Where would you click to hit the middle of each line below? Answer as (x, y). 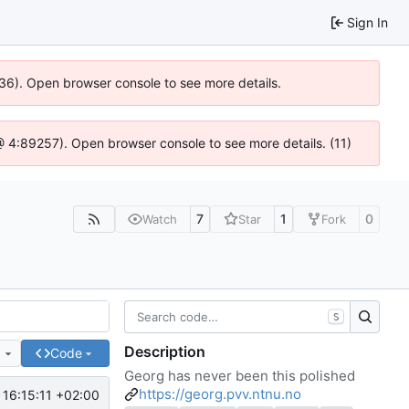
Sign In (367, 22)
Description (165, 351)
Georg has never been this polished (240, 375)
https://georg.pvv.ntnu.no (220, 393)
